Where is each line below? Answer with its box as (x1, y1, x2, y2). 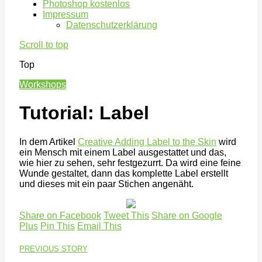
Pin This (40, 220, 75, 231)
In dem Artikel (19, 136, 78, 147)
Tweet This (104, 210, 149, 220)
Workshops (19, 79, 66, 89)
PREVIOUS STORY (19, 244, 88, 253)
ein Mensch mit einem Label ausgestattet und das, (19, 147, 226, 157)
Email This (77, 220, 122, 231)
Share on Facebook (19, 210, 101, 220)
